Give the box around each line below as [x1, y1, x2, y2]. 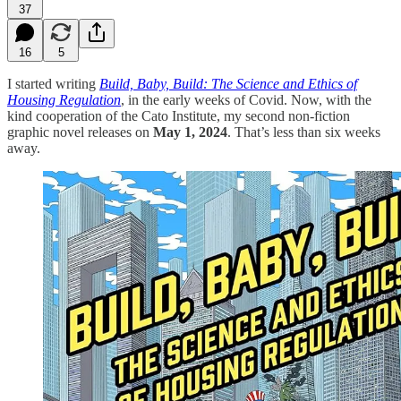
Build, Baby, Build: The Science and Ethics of [99, 75, 357, 91]
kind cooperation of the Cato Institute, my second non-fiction [7, 107, 350, 124]
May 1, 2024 [153, 124, 227, 140]
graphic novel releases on [7, 124, 153, 140]
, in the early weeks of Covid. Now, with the [121, 91, 371, 107]
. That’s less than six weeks [227, 124, 380, 140]
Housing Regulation [7, 91, 121, 107]
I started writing [7, 75, 99, 91]
